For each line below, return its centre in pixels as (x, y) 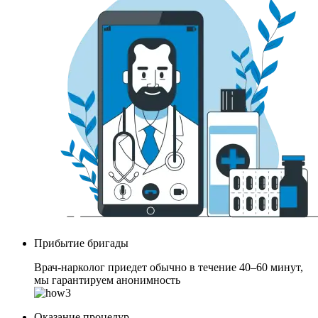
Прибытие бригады (81, 243)
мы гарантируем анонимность (107, 280)
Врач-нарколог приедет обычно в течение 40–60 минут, (169, 267)
